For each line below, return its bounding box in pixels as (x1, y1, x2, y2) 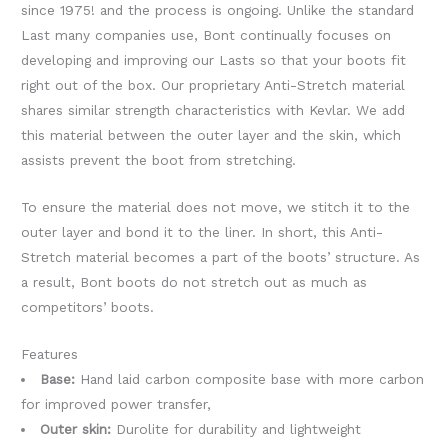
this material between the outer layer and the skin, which (21, 127, 402, 144)
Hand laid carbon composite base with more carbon (74, 370, 424, 387)
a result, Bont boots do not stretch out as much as (21, 274, 368, 291)
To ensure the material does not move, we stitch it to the (21, 199, 411, 216)
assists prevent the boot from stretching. (21, 152, 297, 169)
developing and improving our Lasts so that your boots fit (21, 52, 407, 69)
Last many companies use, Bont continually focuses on (21, 27, 392, 44)
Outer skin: (39, 420, 111, 437)
